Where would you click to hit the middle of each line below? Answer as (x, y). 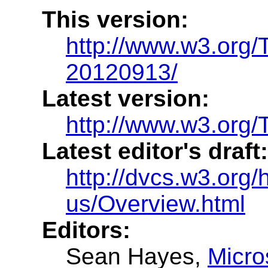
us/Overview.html (156, 204)
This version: (115, 20)
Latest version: (126, 99)
